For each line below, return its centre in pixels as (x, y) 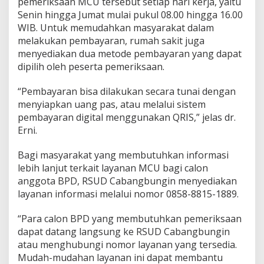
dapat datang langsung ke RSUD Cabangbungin (124, 232)
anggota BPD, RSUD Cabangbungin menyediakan (127, 181)
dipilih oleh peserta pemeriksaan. (91, 67)
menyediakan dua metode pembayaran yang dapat (130, 54)
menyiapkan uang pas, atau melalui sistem (112, 104)
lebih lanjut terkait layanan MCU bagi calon (113, 168)
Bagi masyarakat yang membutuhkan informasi (123, 155)
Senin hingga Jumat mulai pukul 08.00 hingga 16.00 (130, 15)
